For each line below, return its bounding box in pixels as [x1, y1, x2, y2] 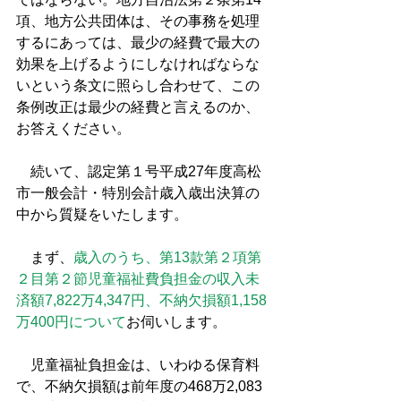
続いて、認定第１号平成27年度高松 [16, 164, 261, 179]
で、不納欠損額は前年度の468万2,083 [16, 379, 262, 394]
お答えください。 [16, 121, 131, 136]
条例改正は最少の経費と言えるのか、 [16, 99, 260, 115]
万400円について [16, 314, 126, 329]
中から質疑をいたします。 [16, 207, 188, 222]
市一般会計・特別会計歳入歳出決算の [16, 185, 260, 200]
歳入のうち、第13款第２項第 [73, 250, 261, 265]
